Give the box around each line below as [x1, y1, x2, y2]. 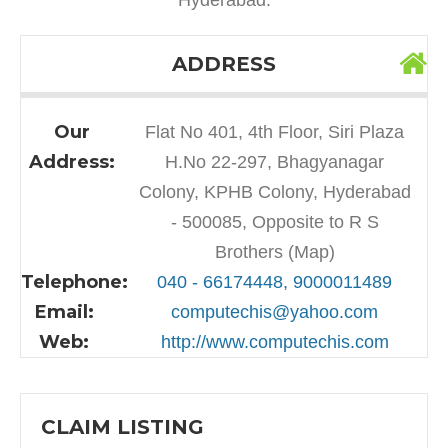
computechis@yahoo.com [171, 301, 378, 322]
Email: [34, 300, 94, 323]
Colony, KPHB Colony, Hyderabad [138, 181, 411, 202]
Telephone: [21, 270, 128, 293]
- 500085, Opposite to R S [170, 211, 379, 232]
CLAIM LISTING [41, 414, 204, 439]
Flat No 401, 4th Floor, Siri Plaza [145, 121, 404, 142]
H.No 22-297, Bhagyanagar [165, 151, 384, 172]
